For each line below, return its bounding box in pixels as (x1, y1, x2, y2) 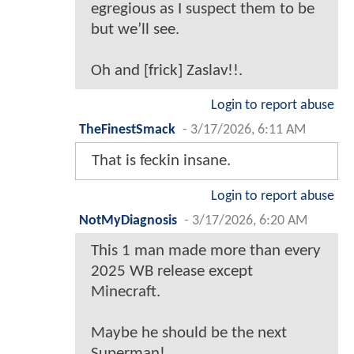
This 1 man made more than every (91, 243, 321, 260)
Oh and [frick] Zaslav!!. (91, 62, 243, 80)
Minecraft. (91, 284, 160, 301)
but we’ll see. (91, 21, 179, 39)
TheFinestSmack (79, 123, 175, 137)
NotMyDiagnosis (79, 214, 177, 228)
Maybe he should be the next (91, 325, 287, 342)
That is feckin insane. (92, 153, 231, 170)
